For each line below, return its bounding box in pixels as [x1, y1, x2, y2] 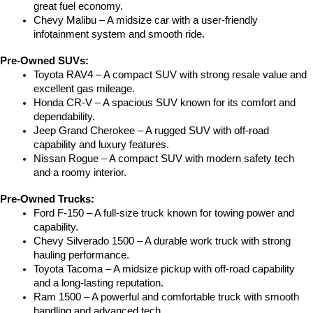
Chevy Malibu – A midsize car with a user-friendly [34, 15, 258, 27]
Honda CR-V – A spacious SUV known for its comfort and [34, 97, 296, 109]
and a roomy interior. [34, 167, 126, 179]
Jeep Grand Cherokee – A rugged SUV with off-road [34, 125, 269, 137]
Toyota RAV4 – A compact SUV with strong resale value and [34, 69, 307, 81]
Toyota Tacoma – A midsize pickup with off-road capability [34, 263, 295, 275]
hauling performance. [34, 249, 129, 261]
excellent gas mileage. [34, 83, 135, 95]
